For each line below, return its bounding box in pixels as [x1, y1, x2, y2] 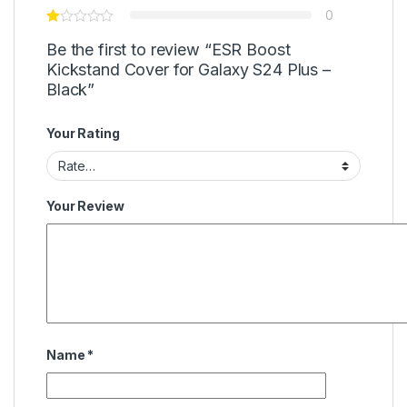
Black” [46, 79, 95, 99]
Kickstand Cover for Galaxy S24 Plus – [46, 59, 331, 79]
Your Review [46, 198, 124, 214]
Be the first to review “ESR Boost [46, 39, 291, 59]
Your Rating [46, 124, 120, 141]
